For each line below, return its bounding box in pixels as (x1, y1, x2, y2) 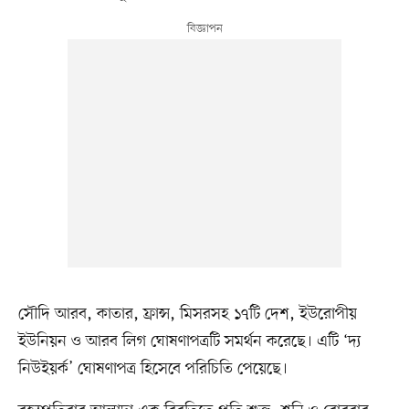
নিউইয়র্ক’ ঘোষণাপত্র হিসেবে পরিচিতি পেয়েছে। (17, 357, 288, 380)
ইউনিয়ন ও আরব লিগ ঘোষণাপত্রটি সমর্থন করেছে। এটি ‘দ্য (17, 330, 362, 352)
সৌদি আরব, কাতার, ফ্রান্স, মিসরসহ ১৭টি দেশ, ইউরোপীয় (17, 302, 357, 325)
